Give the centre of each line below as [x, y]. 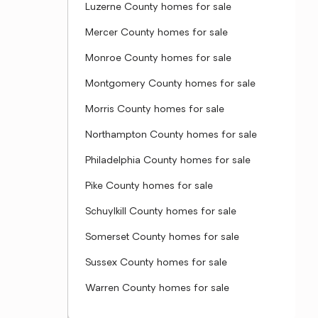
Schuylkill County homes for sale [161, 212]
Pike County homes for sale [149, 186]
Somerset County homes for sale [162, 237]
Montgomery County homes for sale [170, 84]
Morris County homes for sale [155, 110]
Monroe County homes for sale [158, 59]
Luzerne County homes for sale [158, 7]
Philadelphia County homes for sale [168, 161]
